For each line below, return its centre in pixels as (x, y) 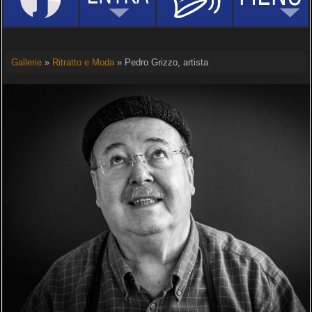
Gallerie (26, 62)
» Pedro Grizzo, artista (161, 62)
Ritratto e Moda (83, 62)
